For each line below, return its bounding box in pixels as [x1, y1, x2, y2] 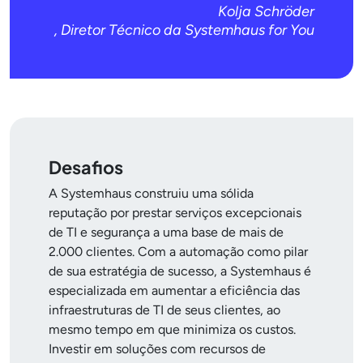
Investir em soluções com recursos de [49, 341, 266, 357]
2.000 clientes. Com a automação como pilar [49, 244, 308, 260]
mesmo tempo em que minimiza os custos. [49, 322, 296, 338]
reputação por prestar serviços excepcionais [49, 205, 301, 221]
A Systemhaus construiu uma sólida [49, 186, 254, 202]
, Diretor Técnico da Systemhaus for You [54, 21, 314, 40]
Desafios [49, 156, 123, 179]
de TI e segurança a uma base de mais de [49, 224, 284, 241]
